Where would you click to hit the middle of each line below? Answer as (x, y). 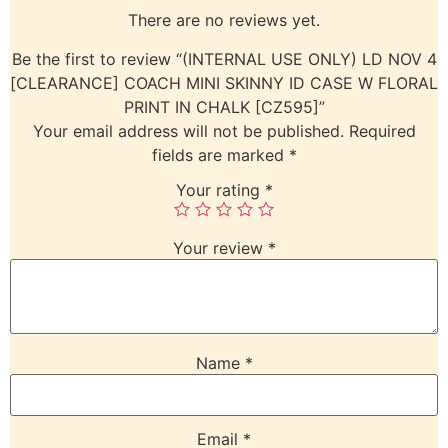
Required (382, 130)
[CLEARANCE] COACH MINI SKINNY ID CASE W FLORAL (224, 82)
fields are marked (220, 154)
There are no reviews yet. (224, 20)
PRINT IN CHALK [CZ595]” (224, 106)
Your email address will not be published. (188, 130)
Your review (220, 248)
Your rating (220, 190)
